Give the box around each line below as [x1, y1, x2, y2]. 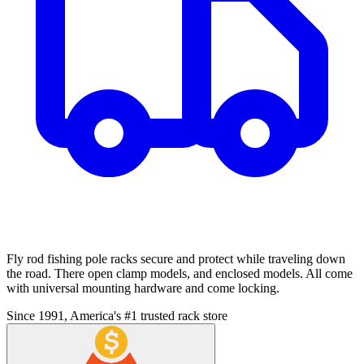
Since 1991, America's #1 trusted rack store [6, 309, 227, 323]
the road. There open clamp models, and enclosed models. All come [6, 266, 353, 281]
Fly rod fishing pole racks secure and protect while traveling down [6, 252, 345, 266]
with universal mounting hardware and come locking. [6, 281, 279, 296]
